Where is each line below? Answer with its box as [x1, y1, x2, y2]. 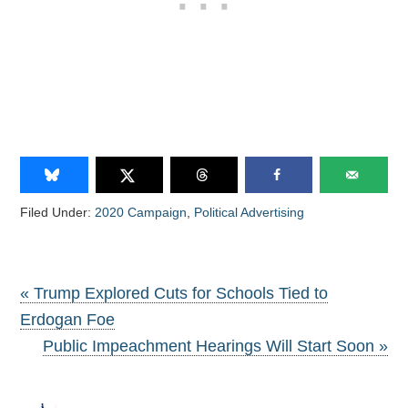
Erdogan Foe [20, 310, 116, 329]
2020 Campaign [95, 204, 188, 219]
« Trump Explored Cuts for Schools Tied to [20, 283, 329, 302]
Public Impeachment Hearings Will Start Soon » [42, 336, 388, 355]
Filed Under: [20, 204, 96, 219]
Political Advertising [194, 204, 305, 219]
